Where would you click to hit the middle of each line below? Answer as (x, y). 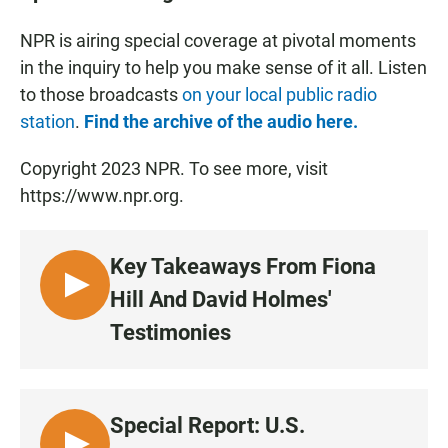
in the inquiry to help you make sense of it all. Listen (223, 67)
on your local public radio (279, 94)
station (47, 121)
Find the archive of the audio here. (221, 121)
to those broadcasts (101, 94)
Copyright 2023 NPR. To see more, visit (174, 168)
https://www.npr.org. (102, 195)
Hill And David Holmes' (221, 299)
